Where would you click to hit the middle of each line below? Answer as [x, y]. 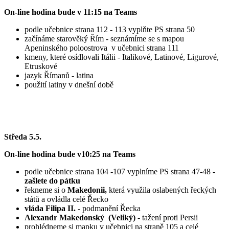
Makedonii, [88, 190]
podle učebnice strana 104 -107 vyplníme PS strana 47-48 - [120, 172]
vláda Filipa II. [50, 209]
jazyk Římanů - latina [59, 76]
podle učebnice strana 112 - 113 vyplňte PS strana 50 [110, 30]
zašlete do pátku [52, 181]
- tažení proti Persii [167, 218]
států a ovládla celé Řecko [66, 199]
